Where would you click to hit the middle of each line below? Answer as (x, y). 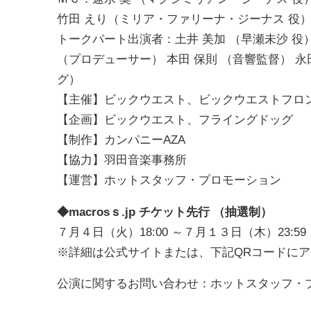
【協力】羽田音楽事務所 (122, 160)
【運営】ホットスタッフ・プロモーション (169, 180)
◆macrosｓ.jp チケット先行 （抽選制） (165, 211)
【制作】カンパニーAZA (121, 140)
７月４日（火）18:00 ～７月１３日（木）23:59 (182, 232)
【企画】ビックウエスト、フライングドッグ (175, 120)
